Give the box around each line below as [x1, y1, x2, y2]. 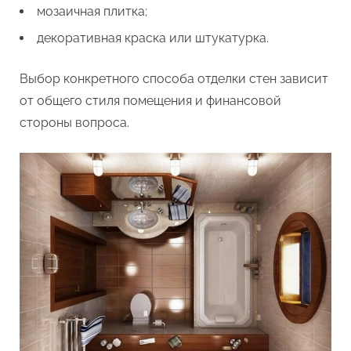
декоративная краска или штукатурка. [37, 31, 269, 46]
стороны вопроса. [20, 115, 129, 131]
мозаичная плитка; [37, 3, 147, 19]
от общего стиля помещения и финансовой [20, 93, 281, 109]
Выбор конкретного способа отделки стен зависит [20, 71, 328, 87]
